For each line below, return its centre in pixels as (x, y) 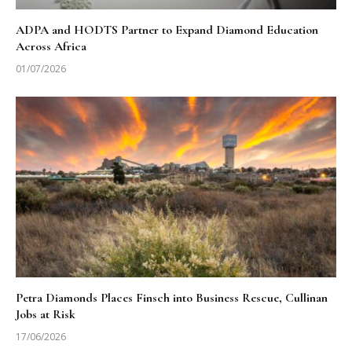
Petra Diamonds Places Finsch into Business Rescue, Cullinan (172, 297)
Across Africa (51, 46)
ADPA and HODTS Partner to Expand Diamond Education (167, 30)
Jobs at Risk (46, 314)
